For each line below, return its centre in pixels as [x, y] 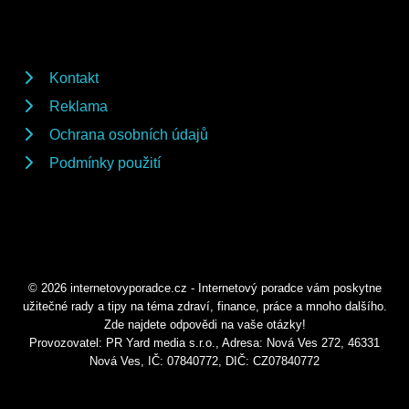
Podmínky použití [105, 163]
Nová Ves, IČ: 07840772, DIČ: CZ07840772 [204, 361]
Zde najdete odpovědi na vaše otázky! [204, 324]
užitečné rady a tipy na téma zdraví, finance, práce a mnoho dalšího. [204, 306]
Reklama [79, 106]
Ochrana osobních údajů [129, 134]
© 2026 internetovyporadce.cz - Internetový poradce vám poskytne [204, 288]
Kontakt [74, 78]
